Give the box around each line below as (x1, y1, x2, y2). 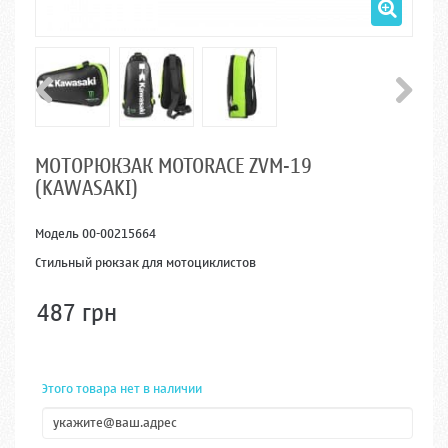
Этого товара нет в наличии (42, 376, 202, 400)
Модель (35, 221, 79, 245)
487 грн (37, 292, 117, 334)
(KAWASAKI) (35, 170, 138, 206)
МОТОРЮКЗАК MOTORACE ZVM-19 (35, 148, 312, 184)
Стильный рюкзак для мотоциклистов (35, 250, 256, 274)
